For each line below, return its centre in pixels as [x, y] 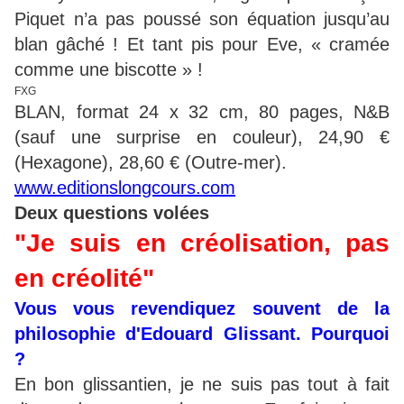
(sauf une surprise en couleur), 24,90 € [202, 138]
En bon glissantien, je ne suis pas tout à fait [202, 385]
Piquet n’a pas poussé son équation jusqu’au [202, 19]
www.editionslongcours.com [125, 188]
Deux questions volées [112, 213]
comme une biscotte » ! [109, 70]
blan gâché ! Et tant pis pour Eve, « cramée [202, 45]
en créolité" [84, 279]
